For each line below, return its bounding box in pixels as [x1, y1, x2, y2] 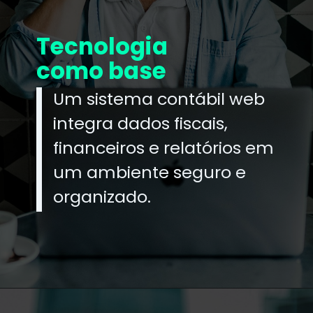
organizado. [53, 185, 152, 209]
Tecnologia [36, 30, 168, 62]
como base [36, 54, 167, 87]
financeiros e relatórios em [53, 136, 275, 160]
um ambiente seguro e [53, 161, 247, 184]
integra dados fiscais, [53, 112, 228, 136]
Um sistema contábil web [53, 87, 265, 111]
